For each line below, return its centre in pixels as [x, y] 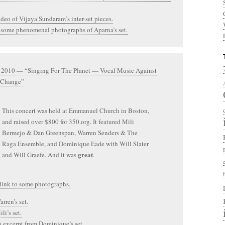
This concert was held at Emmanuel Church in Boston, [76, 110]
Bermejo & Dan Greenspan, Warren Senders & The [70, 133]
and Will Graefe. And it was [40, 155]
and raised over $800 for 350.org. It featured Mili [68, 122]
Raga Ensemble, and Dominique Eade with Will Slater [75, 144]
